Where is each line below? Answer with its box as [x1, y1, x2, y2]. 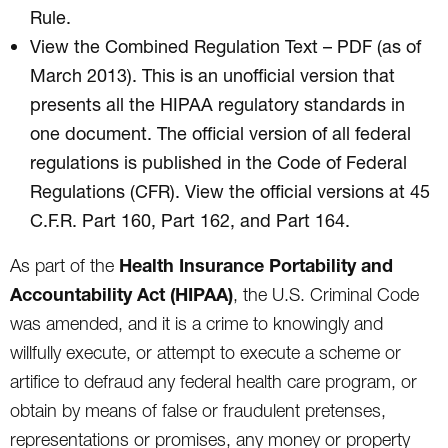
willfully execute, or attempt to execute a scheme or [10, 341, 401, 363]
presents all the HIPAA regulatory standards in [30, 92, 405, 115]
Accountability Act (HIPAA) [10, 282, 233, 305]
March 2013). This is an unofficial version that [30, 63, 395, 86]
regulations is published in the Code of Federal [30, 150, 407, 173]
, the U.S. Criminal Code [233, 283, 419, 305]
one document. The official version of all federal [30, 121, 411, 144]
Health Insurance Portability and [119, 253, 393, 276]
